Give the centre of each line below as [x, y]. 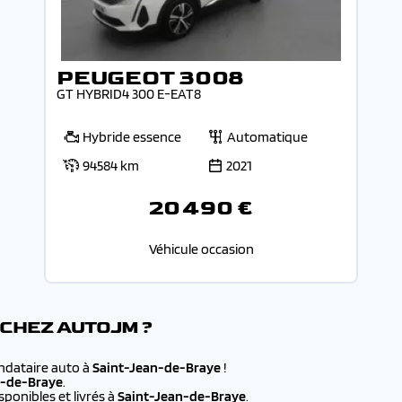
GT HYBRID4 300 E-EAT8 [129, 94]
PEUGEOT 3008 [151, 78]
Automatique [267, 137]
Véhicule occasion [201, 249]
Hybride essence [132, 137]
